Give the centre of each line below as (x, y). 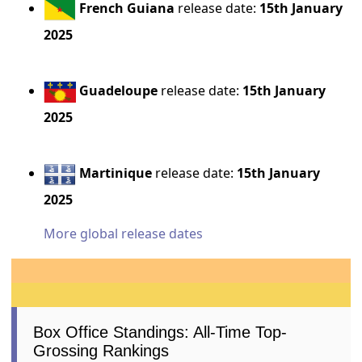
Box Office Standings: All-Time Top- (160, 332)
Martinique (116, 173)
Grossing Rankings (101, 350)
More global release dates (124, 233)
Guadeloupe (119, 91)
